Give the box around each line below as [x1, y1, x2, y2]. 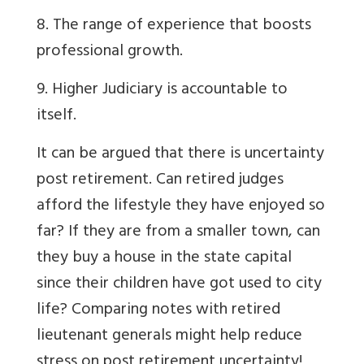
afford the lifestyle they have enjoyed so [37, 192, 325, 223]
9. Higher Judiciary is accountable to [37, 76, 288, 106]
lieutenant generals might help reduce [37, 322, 302, 353]
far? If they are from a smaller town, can [37, 218, 320, 249]
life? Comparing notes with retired [37, 296, 280, 327]
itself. [37, 102, 76, 132]
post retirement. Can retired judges [37, 166, 284, 197]
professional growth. [37, 37, 183, 68]
